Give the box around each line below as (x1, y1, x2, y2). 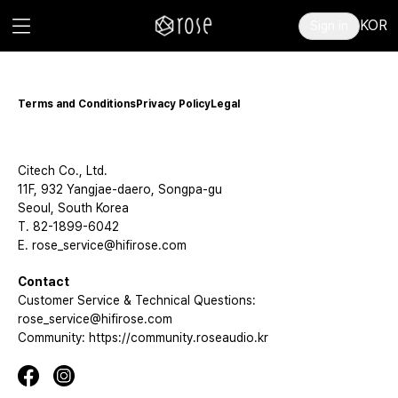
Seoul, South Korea (18, 201, 129, 215)
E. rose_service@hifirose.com (18, 238, 187, 252)
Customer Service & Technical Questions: (18, 293, 256, 307)
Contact (18, 275, 69, 289)
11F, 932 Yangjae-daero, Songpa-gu (18, 182, 222, 196)
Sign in (310, 18, 348, 33)
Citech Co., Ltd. (18, 163, 107, 178)
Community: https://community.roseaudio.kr (18, 330, 268, 345)
